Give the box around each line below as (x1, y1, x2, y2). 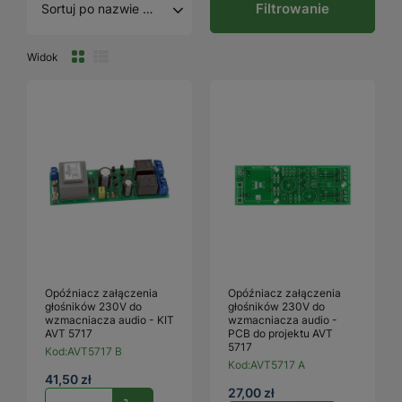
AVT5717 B (67, 344, 122, 358)
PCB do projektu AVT (228, 326, 333, 340)
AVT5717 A (250, 357, 305, 371)
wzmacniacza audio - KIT (45, 312, 174, 327)
